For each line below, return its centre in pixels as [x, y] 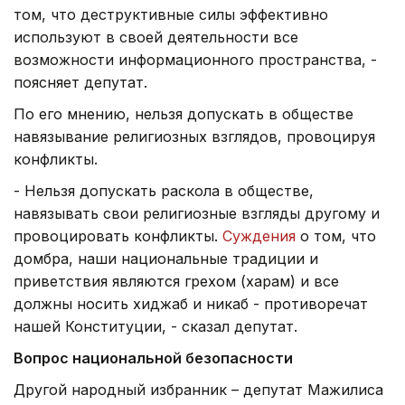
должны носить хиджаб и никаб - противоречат [191, 303]
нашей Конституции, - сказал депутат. [155, 326]
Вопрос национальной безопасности [153, 358]
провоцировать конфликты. [118, 235]
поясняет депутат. [80, 82]
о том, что [336, 235]
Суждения [259, 235]
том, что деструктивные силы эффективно [171, 14]
